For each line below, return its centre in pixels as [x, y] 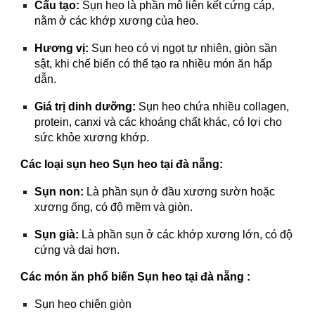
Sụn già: [57, 234]
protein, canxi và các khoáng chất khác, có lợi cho [159, 122]
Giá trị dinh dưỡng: [85, 107]
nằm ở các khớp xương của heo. [117, 21]
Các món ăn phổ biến [79, 277]
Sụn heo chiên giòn [83, 304]
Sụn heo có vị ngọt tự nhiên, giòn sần [183, 48]
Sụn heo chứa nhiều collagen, [213, 107]
